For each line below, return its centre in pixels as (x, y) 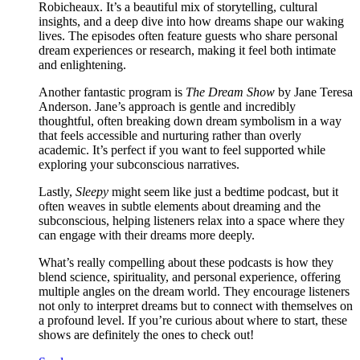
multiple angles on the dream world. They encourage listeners (194, 292)
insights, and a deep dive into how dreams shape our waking (191, 22)
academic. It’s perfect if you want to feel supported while (182, 150)
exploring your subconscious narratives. (139, 165)
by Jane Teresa (314, 92)
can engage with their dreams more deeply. (147, 235)
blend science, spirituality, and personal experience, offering (190, 277)
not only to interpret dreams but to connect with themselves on (196, 306)
